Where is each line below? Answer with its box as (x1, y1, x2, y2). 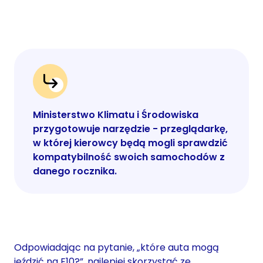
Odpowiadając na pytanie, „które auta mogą (14, 241, 219, 255)
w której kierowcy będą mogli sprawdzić (33, 136, 228, 150)
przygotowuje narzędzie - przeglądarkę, (33, 122, 228, 136)
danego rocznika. (33, 164, 117, 178)
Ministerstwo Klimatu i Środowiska (33, 108, 198, 122)
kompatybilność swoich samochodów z (33, 150, 225, 164)
